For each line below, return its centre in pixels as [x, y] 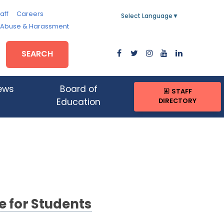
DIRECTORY [178, 101]
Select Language [147, 16]
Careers [30, 14]
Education [79, 103]
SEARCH [37, 54]
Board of [78, 90]
